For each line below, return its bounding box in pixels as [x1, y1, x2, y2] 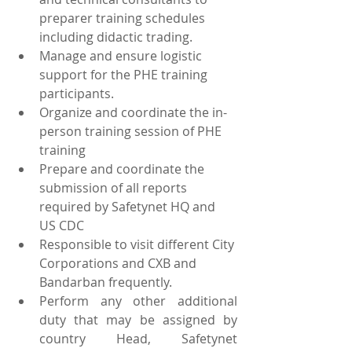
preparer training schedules [39, 9, 208, 27]
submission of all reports [39, 178, 190, 196]
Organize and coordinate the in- [39, 103, 227, 121]
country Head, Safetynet [39, 329, 237, 347]
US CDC [39, 216, 84, 234]
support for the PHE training [39, 65, 211, 83]
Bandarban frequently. [39, 273, 172, 291]
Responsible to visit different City [39, 235, 237, 253]
